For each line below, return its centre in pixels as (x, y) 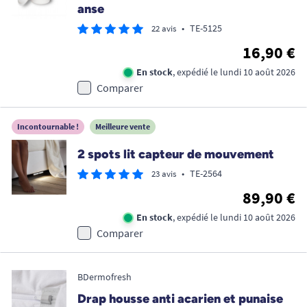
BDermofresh (105, 277)
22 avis (164, 29)
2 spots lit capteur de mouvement (176, 155)
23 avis (164, 174)
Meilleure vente (123, 127)
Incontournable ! (48, 127)
